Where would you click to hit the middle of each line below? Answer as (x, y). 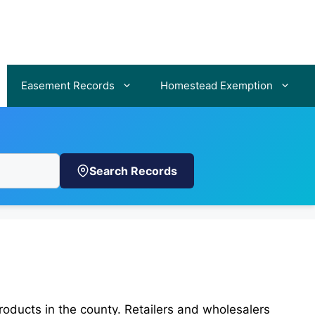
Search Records (133, 171)
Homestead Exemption (217, 85)
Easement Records (68, 85)
